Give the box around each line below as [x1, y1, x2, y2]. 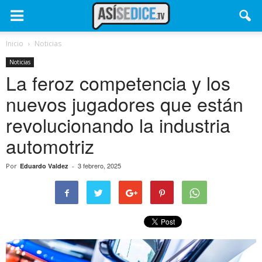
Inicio [6, 39, 23, 49]
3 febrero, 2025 [78, 161, 121, 170]
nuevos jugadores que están [6, 90, 243, 117]
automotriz [6, 132, 94, 159]
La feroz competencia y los [6, 69, 230, 96]
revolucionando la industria [6, 111, 230, 138]
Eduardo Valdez [20, 161, 68, 170]
